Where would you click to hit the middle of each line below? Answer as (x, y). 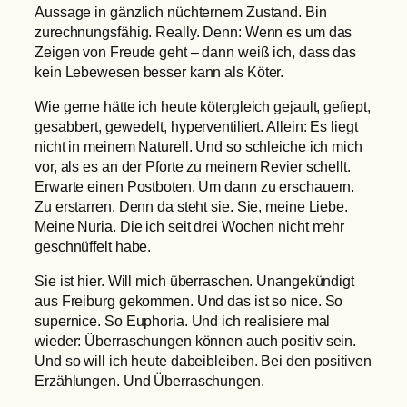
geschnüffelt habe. (93, 247)
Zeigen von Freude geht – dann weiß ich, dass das (196, 51)
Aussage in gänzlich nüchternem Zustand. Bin (181, 11)
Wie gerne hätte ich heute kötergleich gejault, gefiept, (203, 107)
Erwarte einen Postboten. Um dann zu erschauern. (195, 187)
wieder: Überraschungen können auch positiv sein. (196, 341)
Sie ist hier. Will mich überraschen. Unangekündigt (194, 281)
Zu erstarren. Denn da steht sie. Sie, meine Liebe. (191, 207)
